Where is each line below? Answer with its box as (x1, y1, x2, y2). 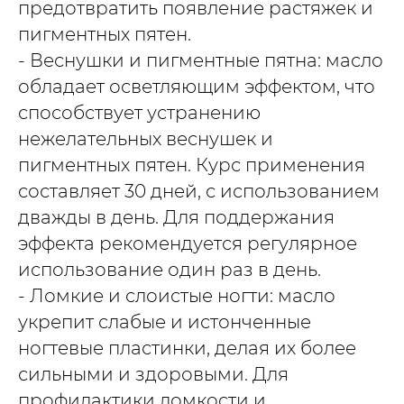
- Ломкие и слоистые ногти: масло (18, 284, 335, 307)
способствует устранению (18, 101, 261, 124)
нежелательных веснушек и (18, 127, 273, 150)
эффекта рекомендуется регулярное (18, 232, 357, 254)
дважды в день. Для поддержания (18, 206, 335, 228)
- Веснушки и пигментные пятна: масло (18, 49, 383, 71)
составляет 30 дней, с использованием (18, 179, 380, 202)
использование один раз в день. (18, 258, 321, 280)
